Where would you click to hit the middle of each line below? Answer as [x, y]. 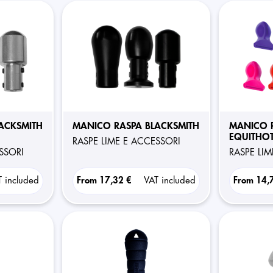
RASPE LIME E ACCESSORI [129, 142]
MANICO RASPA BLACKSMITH [136, 126]
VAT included [169, 181]
